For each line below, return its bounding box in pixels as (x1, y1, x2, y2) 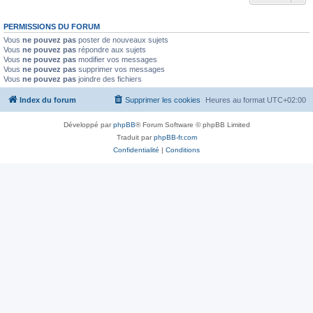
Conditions (166, 146, 200, 154)
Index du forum (20, 96, 76, 104)
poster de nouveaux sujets (76, 35, 168, 44)
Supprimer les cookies (125, 96, 201, 104)
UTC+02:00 (267, 96, 306, 104)
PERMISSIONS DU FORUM (3, 22, 100, 31)
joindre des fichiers (76, 74, 142, 83)
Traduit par (116, 133, 154, 141)
